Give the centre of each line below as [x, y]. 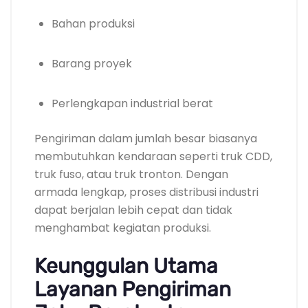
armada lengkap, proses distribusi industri [146, 192]
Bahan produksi [93, 23]
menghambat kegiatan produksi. [123, 228]
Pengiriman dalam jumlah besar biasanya [146, 138]
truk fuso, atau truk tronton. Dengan [131, 174]
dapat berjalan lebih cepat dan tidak [133, 210]
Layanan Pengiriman [133, 289]
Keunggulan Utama [126, 266]
